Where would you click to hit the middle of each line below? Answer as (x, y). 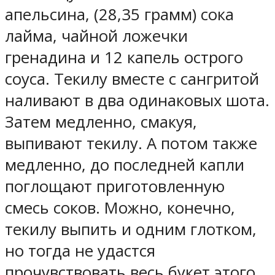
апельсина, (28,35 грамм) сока (119, 14)
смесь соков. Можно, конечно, (120, 207)
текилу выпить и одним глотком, (131, 229)
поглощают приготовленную (115, 186)
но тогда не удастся (80, 250)
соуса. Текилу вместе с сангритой (132, 79)
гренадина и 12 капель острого (124, 57)
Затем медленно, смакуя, (101, 122)
